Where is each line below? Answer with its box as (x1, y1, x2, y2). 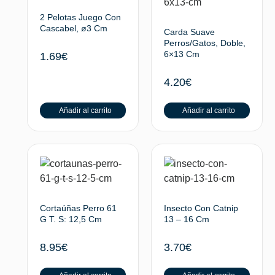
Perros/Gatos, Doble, (163, 38, 246, 48)
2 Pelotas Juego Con (40, 12, 122, 22)
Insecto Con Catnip (163, 203, 238, 213)
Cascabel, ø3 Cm (40, 23, 108, 33)
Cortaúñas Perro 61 (40, 203, 117, 213)
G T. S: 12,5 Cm (40, 214, 103, 224)
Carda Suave (163, 27, 215, 37)
